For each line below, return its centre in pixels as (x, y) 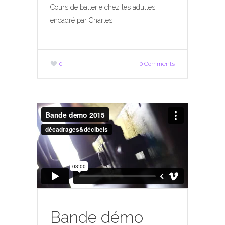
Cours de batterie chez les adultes (103, 7)
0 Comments (157, 64)
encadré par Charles (81, 20)
